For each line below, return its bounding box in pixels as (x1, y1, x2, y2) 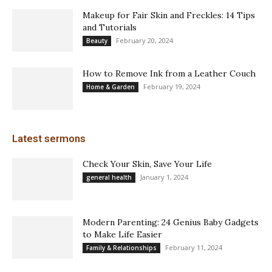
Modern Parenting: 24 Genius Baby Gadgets (83, 216, 259, 228)
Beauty (86, 36, 107, 45)
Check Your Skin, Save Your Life (83, 158, 212, 169)
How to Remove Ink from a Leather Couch (83, 67, 256, 79)
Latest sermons (12, 132, 86, 144)
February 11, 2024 (165, 242, 222, 252)
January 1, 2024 (140, 172, 188, 182)
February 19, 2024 (143, 81, 200, 91)
